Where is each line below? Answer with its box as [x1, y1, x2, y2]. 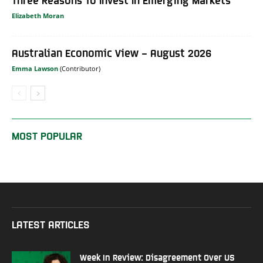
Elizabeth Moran [12, 11, 64, 21]
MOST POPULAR [12, 129, 82, 142]
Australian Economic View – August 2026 [12, 46, 211, 59]
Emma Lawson [12, 64, 58, 73]
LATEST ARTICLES [12, 218, 90, 231]
